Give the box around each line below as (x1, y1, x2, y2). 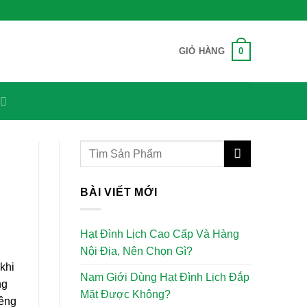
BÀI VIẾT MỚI (80, 186, 158, 198)
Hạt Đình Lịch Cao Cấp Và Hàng (80, 228, 239, 240)
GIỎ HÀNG (178, 46, 225, 56)
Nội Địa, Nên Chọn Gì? (80, 245, 193, 257)
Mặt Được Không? (80, 288, 171, 300)
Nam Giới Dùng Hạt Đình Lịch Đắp (80, 271, 249, 283)
